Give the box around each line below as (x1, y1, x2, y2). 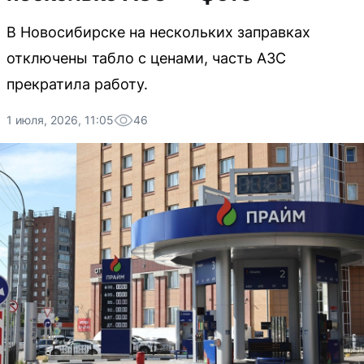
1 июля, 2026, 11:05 (6, 113, 114, 127)
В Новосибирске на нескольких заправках (6, 24, 310, 41)
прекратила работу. (6, 76, 148, 93)
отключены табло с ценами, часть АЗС (6, 50, 286, 67)
